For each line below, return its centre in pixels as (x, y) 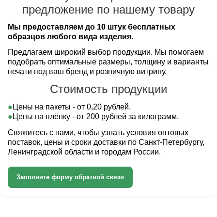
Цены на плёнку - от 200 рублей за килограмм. (96, 117)
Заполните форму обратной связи (70, 177)
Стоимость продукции (108, 89)
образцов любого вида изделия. (70, 37)
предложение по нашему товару (108, 10)
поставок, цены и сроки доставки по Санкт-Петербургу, (106, 142)
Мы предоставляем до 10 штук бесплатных (92, 27)
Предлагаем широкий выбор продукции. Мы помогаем (106, 52)
